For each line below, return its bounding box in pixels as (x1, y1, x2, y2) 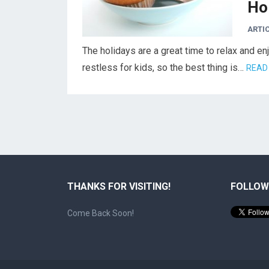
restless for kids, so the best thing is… (82, 62, 246, 73)
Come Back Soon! (67, 208, 134, 219)
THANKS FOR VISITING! (67, 181, 171, 193)
